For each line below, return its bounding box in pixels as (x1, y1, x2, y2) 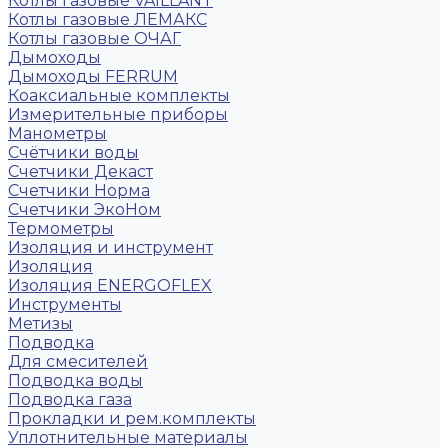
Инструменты (8, 295, 122, 314)
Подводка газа (8, 390, 132, 409)
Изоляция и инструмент (8, 238, 213, 257)
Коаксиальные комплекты (8, 86, 230, 105)
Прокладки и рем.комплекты (8, 409, 256, 428)
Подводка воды (8, 371, 143, 390)
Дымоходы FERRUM (8, 67, 178, 86)
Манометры (8, 124, 107, 143)
